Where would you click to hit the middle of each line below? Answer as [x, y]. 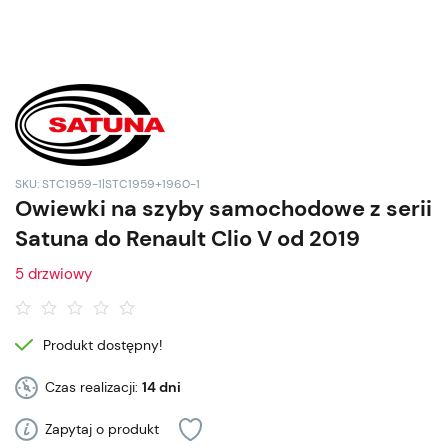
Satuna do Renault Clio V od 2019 [187, 238]
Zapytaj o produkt [102, 429]
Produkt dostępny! [102, 345]
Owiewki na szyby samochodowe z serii [223, 208]
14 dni [161, 387]
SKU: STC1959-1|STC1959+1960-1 [107, 184]
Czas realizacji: [93, 387]
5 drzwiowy [53, 274]
